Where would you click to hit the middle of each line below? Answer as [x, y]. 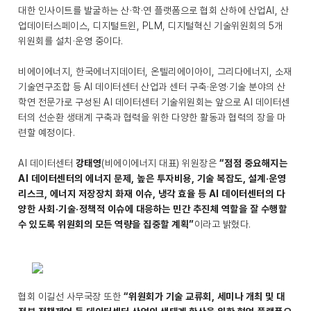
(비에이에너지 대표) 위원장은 [160, 163]
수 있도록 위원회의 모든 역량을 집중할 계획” [106, 225]
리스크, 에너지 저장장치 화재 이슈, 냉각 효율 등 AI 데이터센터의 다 [151, 194]
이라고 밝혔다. [224, 225]
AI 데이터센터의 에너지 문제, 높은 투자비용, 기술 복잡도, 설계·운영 [152, 179]
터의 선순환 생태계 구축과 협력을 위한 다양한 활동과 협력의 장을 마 [152, 118]
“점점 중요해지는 [253, 163]
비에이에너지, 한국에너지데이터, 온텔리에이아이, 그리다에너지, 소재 [155, 72]
